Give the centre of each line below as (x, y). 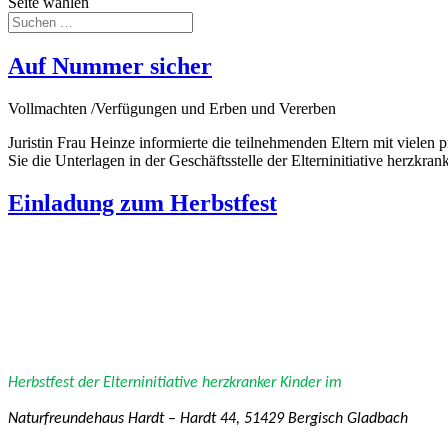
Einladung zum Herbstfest (142, 202)
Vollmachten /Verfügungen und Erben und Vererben (172, 108)
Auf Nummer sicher (110, 65)
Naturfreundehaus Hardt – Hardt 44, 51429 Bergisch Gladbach (208, 418)
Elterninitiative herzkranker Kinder (214, 382)
